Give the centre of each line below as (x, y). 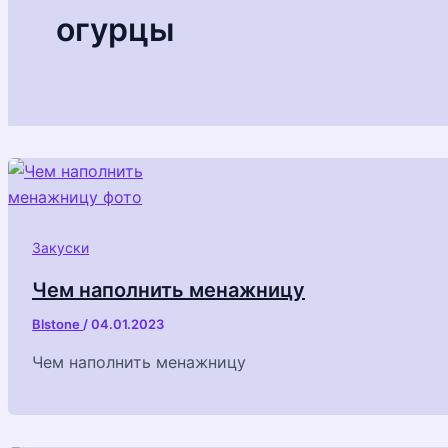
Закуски (60, 248)
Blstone (57, 323)
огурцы (115, 29)
